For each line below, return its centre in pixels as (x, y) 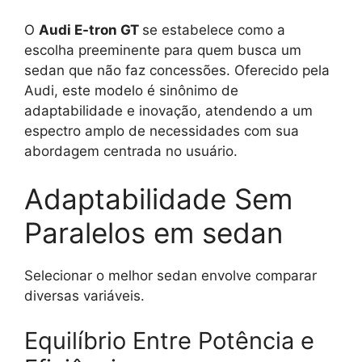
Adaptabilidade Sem (158, 199)
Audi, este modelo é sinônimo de (131, 90)
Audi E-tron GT (90, 29)
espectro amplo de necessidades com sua (162, 130)
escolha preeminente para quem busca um (163, 50)
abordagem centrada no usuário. (131, 151)
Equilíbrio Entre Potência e (169, 340)
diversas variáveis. (84, 296)
